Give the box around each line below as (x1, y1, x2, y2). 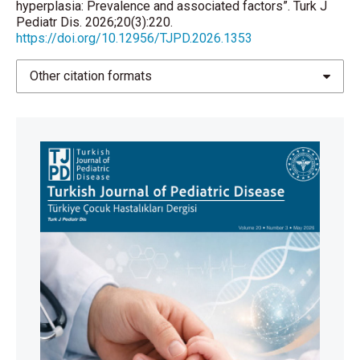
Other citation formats (30, 68, 152, 84)
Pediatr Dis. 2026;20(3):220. (16, 14, 173, 30)
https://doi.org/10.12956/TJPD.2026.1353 (16, 31, 252, 46)
